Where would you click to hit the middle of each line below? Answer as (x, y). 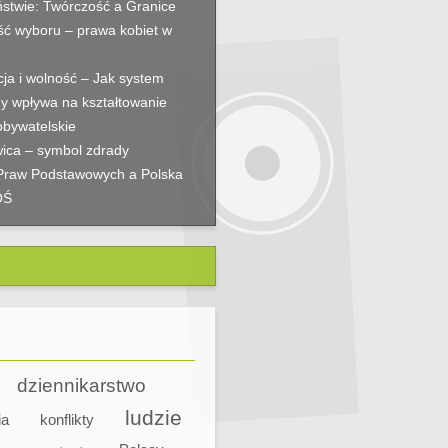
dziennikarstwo (81, 385)
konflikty (67, 419)
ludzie (153, 418)
